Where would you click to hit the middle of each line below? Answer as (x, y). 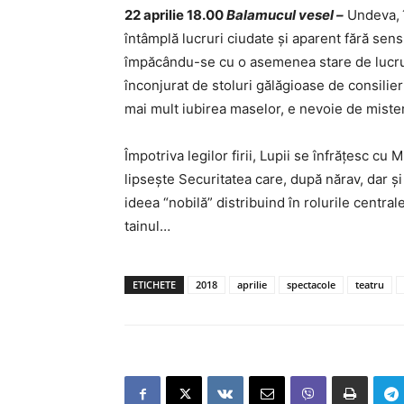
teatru (370, 285)
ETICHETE (154, 285)
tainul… (147, 226)
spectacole (311, 285)
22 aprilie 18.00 (175, 15)
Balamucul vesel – (285, 15)
